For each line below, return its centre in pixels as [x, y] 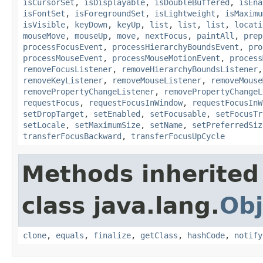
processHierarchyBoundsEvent [176, 47]
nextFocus [166, 36]
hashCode [206, 235]
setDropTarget [53, 114]
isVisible [44, 24]
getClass [159, 235]
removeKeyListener [63, 80]
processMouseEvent [63, 58]
